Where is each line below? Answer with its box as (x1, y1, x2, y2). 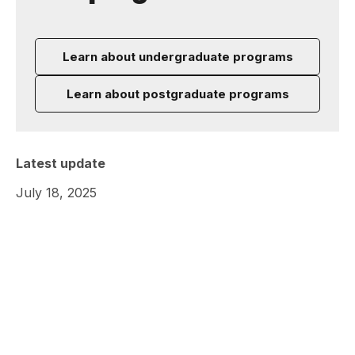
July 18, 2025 (16, 185, 97, 200)
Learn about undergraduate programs (62, 49, 293, 64)
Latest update (16, 155, 105, 171)
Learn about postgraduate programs (66, 86, 289, 101)
